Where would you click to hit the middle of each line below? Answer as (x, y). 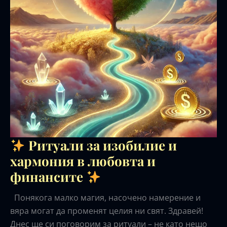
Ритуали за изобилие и (101, 145)
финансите (48, 176)
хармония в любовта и (83, 161)
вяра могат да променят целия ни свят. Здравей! (107, 211)
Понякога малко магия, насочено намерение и (105, 197)
